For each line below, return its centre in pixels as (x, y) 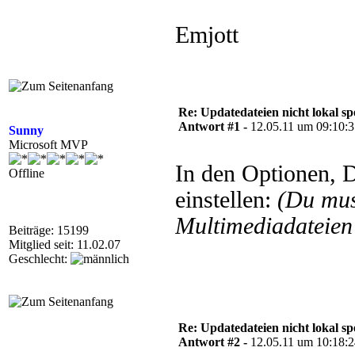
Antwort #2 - (214, 342)
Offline (27, 173)
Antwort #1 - (214, 126)
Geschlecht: (40, 259)
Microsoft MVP (48, 145)
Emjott (207, 35)
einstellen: (226, 200)
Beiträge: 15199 (49, 230)
